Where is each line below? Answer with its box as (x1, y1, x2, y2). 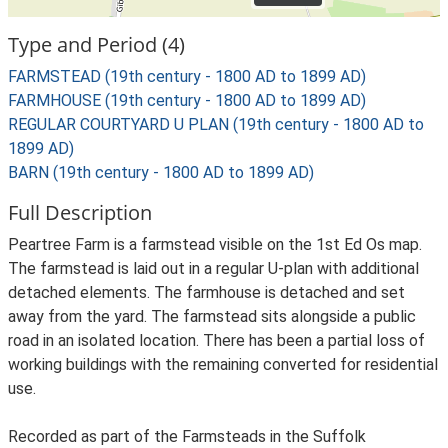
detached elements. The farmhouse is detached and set (8, 283, 405, 302)
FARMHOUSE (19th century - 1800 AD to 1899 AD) (8, 91, 366, 110)
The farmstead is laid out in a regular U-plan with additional (8, 259, 419, 278)
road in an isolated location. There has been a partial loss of (8, 331, 425, 350)
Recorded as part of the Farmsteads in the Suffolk (8, 427, 366, 446)
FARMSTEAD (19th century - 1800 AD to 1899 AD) (8, 67, 366, 86)
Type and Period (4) (8, 31, 185, 58)
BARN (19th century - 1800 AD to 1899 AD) (8, 163, 314, 182)
